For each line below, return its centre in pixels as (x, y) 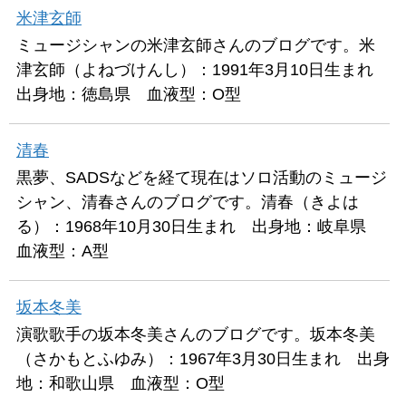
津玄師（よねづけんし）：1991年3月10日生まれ (203, 69)
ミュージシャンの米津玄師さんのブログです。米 (196, 45)
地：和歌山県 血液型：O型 (121, 383)
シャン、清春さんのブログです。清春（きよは (188, 202)
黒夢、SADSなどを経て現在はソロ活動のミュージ (202, 177)
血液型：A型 (63, 251)
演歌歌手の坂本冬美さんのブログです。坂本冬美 (196, 334)
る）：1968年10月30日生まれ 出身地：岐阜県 (199, 226)
